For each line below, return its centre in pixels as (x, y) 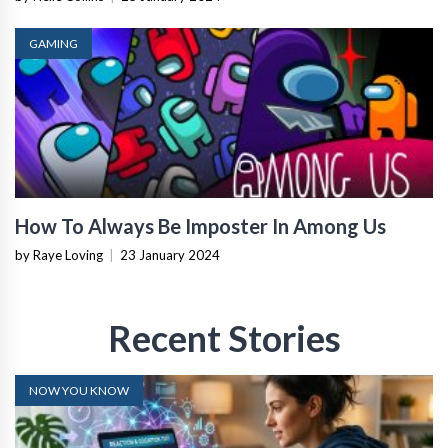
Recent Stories (224, 338)
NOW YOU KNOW (79, 390)
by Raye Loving (59, 255)
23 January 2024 (170, 255)
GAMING (53, 43)
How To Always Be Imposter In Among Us (200, 226)
